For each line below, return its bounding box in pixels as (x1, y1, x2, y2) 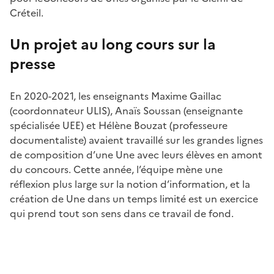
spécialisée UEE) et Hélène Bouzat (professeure (10, 117, 228, 133)
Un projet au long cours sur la (10, 33, 216, 56)
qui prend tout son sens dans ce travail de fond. (10, 206, 234, 221)
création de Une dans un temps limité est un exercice (10, 191, 258, 206)
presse (10, 53, 56, 75)
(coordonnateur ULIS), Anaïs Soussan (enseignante (10, 103, 243, 118)
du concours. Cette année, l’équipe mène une (10, 161, 223, 177)
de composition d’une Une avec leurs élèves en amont (10, 147, 262, 162)
